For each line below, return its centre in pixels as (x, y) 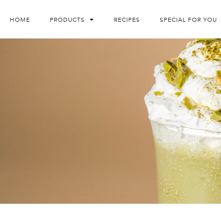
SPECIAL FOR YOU (188, 19)
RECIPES (127, 19)
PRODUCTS (67, 19)
